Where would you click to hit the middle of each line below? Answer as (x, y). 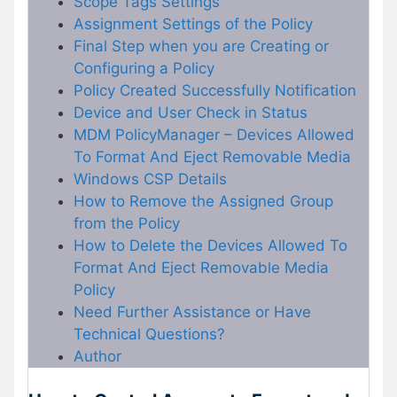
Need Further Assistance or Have (192, 311)
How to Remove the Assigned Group (203, 201)
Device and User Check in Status (191, 112)
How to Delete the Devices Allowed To (210, 245)
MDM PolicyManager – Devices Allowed (214, 134)
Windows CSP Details (150, 179)
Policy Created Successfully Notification (215, 90)
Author (97, 356)
